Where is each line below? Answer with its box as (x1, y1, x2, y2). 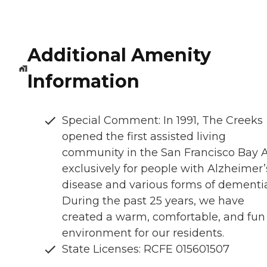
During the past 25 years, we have (62, 194, 244, 208)
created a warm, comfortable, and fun (62, 210, 265, 224)
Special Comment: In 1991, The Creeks (62, 114, 263, 128)
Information (27, 70, 139, 93)
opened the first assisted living (62, 130, 226, 144)
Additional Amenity (27, 44, 211, 67)
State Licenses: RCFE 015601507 (62, 243, 229, 256)
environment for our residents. (62, 226, 224, 240)
